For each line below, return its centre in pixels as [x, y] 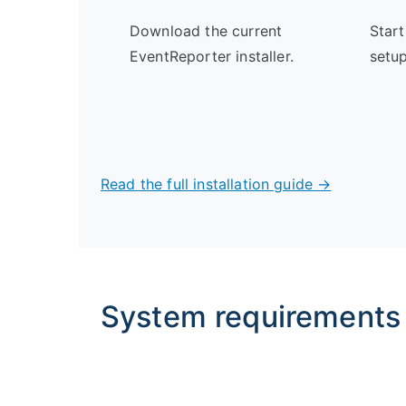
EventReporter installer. [212, 56]
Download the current [206, 31]
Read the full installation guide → [216, 184]
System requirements [251, 317]
